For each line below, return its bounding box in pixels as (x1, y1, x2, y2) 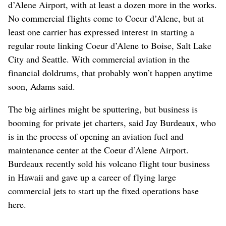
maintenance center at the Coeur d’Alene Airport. (8, 143, 189, 156)
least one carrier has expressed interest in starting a (8, 25, 194, 38)
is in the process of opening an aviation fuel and (8, 130, 184, 142)
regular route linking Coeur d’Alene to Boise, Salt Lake (8, 39, 211, 51)
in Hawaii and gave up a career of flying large (8, 171, 176, 183)
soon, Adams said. (8, 80, 75, 92)
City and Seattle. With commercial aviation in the (8, 52, 190, 65)
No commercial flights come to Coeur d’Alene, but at (8, 12, 204, 24)
